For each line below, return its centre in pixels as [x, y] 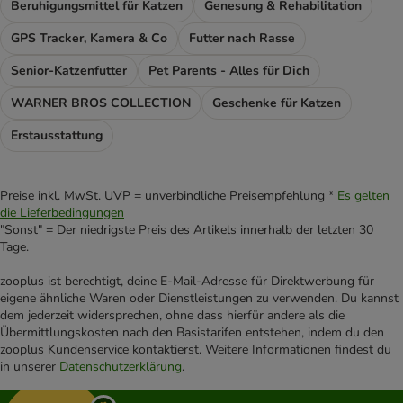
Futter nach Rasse [242, 39]
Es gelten [363, 196]
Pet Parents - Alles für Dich [229, 71]
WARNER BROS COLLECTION [101, 103]
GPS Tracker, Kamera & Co [89, 39]
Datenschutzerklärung [121, 367]
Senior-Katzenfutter [69, 71]
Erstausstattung [57, 136]
